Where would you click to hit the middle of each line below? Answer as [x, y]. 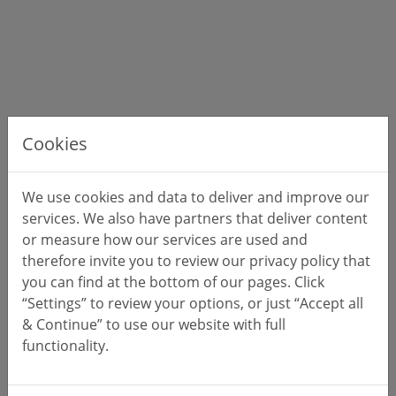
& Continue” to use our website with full [154, 324]
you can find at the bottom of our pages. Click [173, 282]
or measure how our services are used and [165, 239]
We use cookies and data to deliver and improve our [196, 197]
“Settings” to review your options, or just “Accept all [193, 303]
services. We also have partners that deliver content [195, 218]
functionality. [65, 345]
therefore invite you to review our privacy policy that [196, 260]
